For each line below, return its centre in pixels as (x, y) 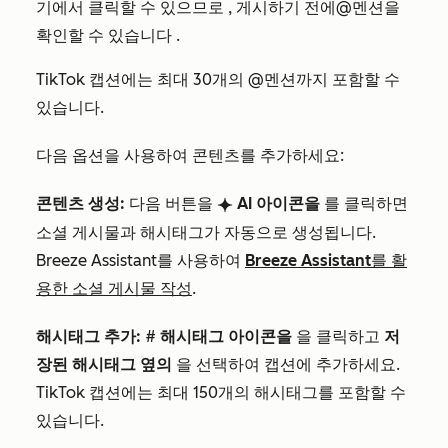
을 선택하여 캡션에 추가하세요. (286, 364)
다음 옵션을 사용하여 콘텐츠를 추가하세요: (190, 155)
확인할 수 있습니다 (106, 35)
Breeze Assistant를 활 (326, 260)
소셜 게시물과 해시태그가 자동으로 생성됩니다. (206, 232)
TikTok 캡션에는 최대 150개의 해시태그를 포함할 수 (221, 392)
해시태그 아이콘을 (224, 336)
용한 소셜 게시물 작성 (114, 288)
